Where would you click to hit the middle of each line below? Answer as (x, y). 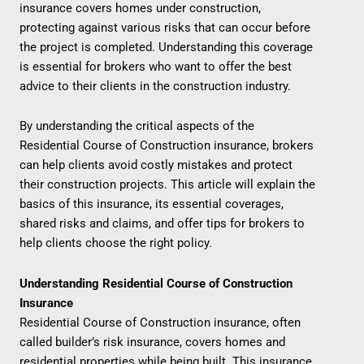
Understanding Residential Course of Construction (156, 283)
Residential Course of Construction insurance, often (160, 322)
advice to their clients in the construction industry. (155, 86)
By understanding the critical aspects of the (137, 126)
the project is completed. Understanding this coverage (166, 47)
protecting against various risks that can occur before (165, 27)
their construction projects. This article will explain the (167, 185)
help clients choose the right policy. (116, 243)
